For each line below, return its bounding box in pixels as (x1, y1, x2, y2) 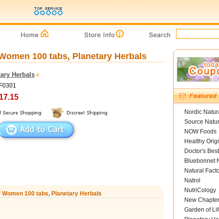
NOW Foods (184, 128, 217, 135)
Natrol (184, 177, 200, 184)
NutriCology (184, 187, 216, 194)
